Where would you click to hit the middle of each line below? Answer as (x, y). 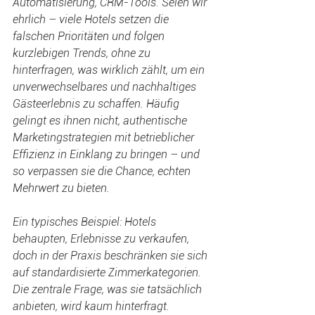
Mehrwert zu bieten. (63, 188)
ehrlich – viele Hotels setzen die (92, 19)
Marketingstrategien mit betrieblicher (105, 137)
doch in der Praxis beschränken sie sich (111, 256)
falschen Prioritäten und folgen (90, 36)
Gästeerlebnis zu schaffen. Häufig (97, 104)
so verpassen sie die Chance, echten (103, 171)
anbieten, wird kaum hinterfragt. (91, 306)
